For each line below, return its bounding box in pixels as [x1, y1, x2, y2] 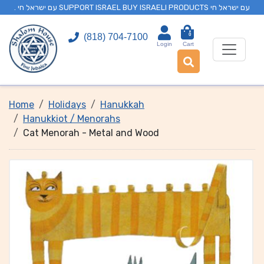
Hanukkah [100, 99, 144, 110]
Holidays [48, 99, 86, 110]
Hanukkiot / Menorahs [23, 113, 120, 124]
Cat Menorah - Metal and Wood [23, 127, 159, 138]
